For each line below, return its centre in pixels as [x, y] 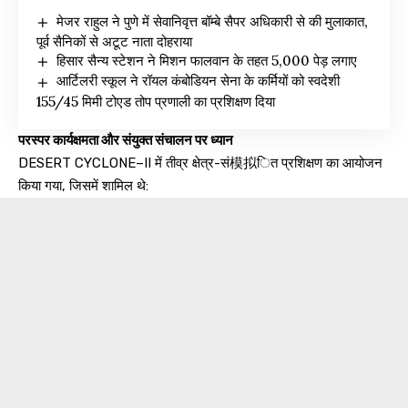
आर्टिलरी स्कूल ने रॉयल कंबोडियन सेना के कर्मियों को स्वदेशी [199, 81]
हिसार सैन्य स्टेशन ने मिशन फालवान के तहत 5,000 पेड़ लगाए [207, 61]
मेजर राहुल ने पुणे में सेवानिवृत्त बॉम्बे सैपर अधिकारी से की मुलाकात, [213, 21]
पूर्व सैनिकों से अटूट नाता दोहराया [114, 42]
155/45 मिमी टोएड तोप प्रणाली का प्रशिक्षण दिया [156, 101]
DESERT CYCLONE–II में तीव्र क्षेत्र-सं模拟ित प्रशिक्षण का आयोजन [200, 163]
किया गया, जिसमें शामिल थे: [83, 185]
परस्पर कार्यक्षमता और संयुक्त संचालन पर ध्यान [126, 140]
